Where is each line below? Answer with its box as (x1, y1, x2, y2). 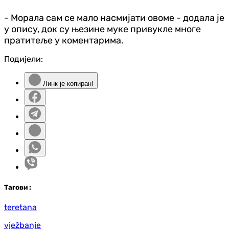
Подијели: (4, 54, 43, 64)
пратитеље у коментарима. (4, 34, 124, 46)
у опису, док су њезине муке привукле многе (4, 23, 201, 35)
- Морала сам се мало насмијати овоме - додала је (4, 12, 224, 24)
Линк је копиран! (41, 79, 94, 87)
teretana (4, 202, 37, 212)
